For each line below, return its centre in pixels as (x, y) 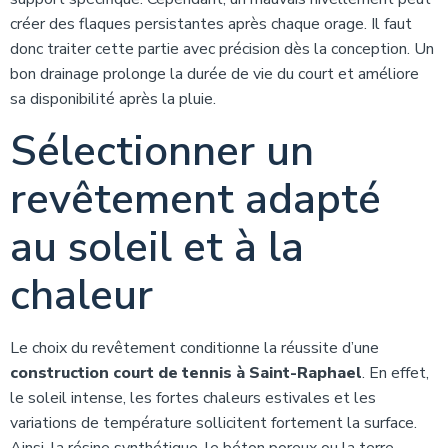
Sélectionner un (162, 151)
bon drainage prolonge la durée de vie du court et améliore (214, 74)
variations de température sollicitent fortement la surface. (213, 423)
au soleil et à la (157, 247)
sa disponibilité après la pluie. (113, 99)
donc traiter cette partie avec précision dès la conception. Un (222, 49)
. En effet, (395, 373)
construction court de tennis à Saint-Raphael (186, 373)
